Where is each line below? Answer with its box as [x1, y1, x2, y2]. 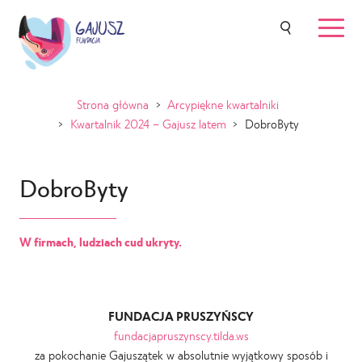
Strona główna [77, 97, 149, 112]
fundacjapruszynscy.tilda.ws [113, 328, 249, 343]
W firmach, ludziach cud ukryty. [19, 234, 182, 249]
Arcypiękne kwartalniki [167, 97, 280, 112]
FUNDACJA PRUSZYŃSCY [108, 309, 254, 323]
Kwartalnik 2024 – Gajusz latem [69, 116, 226, 131]
